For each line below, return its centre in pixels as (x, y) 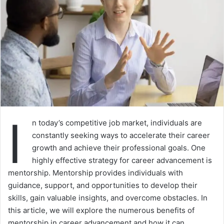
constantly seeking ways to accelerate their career (121, 135)
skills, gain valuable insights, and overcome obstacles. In (108, 198)
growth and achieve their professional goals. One (119, 148)
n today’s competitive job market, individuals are (117, 123)
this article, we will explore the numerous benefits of (101, 210)
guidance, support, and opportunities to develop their (103, 185)
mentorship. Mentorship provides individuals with (95, 173)
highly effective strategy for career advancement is (122, 160)
